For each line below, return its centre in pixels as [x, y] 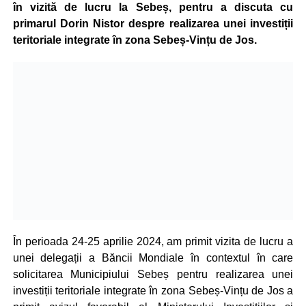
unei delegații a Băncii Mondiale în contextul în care [153, 258]
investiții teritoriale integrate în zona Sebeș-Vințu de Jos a [153, 290]
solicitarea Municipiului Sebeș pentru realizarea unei [153, 274]
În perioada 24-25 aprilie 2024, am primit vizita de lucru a [153, 241]
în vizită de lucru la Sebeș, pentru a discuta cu [153, 7]
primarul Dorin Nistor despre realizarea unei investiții [153, 24]
